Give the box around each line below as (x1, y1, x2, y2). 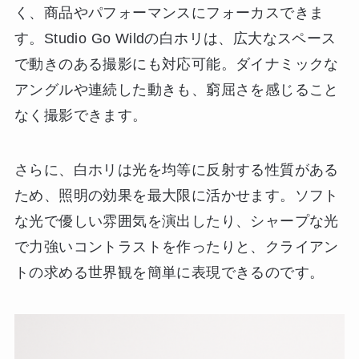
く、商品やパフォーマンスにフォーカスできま (14, 5, 325, 22)
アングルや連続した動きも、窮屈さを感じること (14, 82, 339, 99)
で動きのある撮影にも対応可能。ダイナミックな (14, 56, 339, 73)
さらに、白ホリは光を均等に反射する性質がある (14, 161, 339, 178)
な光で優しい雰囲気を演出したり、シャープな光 (14, 212, 339, 229)
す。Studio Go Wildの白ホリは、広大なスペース (14, 30, 337, 47)
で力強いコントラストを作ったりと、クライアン (14, 238, 339, 255)
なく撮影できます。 (14, 107, 147, 124)
